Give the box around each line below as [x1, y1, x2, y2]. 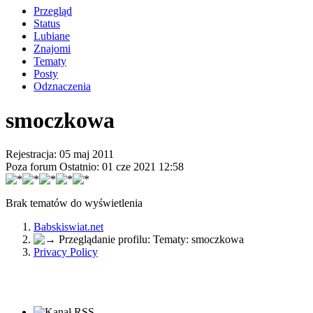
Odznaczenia [34, 80, 91, 92]
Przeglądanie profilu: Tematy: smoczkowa [59, 233, 244, 246]
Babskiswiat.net [34, 221, 103, 233]
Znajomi [34, 42, 71, 54]
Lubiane [34, 29, 70, 42]
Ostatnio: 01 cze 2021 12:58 [59, 161, 184, 173]
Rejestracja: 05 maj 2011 [6, 148, 114, 161]
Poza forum [6, 161, 57, 173]
